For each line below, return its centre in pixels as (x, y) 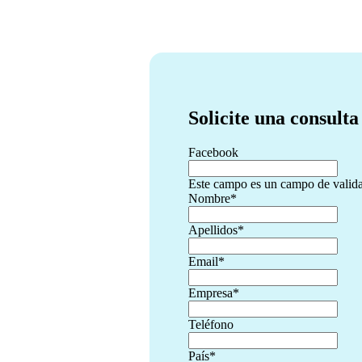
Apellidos (213, 229)
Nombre (209, 198)
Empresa (210, 293)
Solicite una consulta (274, 118)
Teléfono (211, 324)
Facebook (213, 152)
